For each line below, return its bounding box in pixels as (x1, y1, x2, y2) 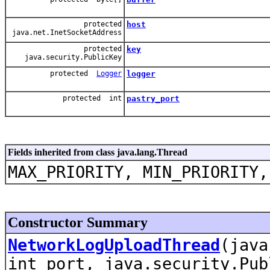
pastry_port (127, 93, 180, 103)
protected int (63, 93, 122, 102)
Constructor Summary (8, 214, 148, 230)
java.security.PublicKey (20, 52, 122, 61)
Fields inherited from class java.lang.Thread (8, 146, 187, 157)
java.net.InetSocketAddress (8, 28, 122, 37)
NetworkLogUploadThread (8, 235, 220, 254)
